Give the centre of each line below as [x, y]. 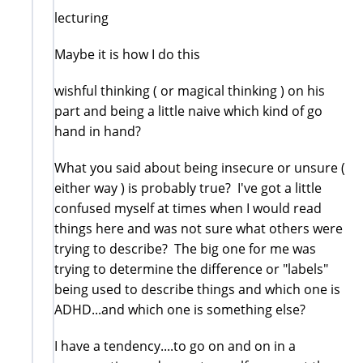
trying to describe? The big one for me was [185, 248]
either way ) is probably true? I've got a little [188, 188]
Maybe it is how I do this [127, 54]
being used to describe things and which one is [197, 289]
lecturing [81, 17]
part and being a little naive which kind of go [188, 111]
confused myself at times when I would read [188, 208]
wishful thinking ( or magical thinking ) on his [190, 90]
